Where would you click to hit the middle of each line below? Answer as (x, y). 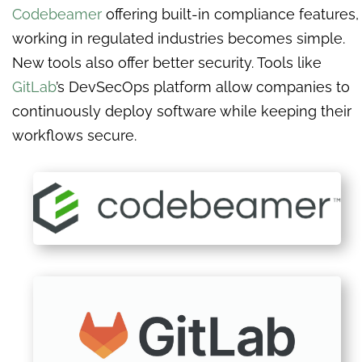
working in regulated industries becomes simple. (179, 38)
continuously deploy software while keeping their (182, 111)
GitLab (34, 86)
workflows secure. (76, 135)
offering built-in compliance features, (230, 14)
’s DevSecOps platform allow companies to (203, 86)
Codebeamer (57, 14)
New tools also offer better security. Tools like (167, 62)
